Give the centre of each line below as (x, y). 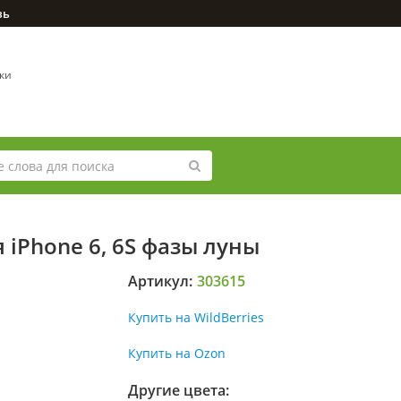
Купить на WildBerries (196, 317)
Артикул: (161, 281)
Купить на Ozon (177, 353)
